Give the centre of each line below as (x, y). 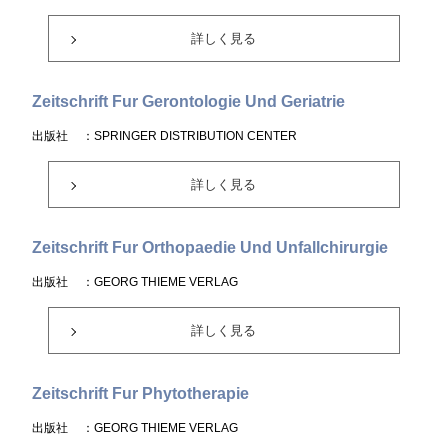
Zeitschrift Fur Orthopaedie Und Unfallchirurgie (210, 247)
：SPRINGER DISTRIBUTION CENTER (190, 136)
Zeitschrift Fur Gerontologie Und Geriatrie (189, 101)
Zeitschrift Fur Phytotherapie (141, 393)
